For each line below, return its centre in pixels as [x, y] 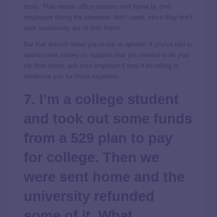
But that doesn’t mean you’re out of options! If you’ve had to [108, 44]
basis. [32, 6]
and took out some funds [108, 118]
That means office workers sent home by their [106, 6]
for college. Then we [92, 157]
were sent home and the [104, 177]
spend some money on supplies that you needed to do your [107, 55]
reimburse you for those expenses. [72, 76]
